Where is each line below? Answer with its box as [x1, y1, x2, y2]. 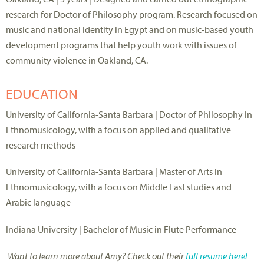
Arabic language [6, 196, 71, 209]
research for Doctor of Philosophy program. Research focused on [6, 8, 258, 20]
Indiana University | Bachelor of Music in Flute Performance [6, 223, 236, 235]
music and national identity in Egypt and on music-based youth [6, 23, 253, 35]
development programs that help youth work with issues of [6, 38, 237, 51]
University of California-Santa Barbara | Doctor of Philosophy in [6, 108, 252, 121]
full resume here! [186, 249, 247, 262]
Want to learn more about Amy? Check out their [8, 249, 186, 262]
